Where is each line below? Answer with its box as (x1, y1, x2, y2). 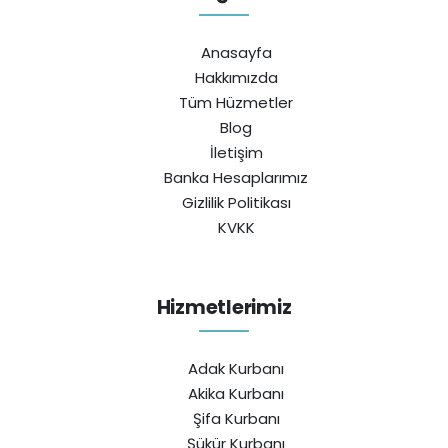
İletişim (209, 141, 263, 163)
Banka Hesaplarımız (164, 166, 308, 188)
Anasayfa (200, 41, 272, 63)
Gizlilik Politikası (181, 191, 291, 213)
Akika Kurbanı (188, 382, 284, 404)
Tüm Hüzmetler (179, 91, 293, 113)
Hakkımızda (194, 66, 278, 88)
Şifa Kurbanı (192, 407, 280, 429)
